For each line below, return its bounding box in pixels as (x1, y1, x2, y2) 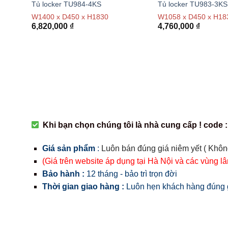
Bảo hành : (42, 169, 84, 178)
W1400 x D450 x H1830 (31, 12, 108, 21)
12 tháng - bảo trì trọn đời (84, 169, 177, 178)
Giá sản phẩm (42, 144, 95, 153)
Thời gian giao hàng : (42, 182, 124, 191)
